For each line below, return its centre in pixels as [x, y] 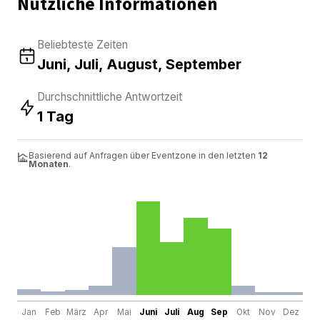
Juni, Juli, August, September [139, 64]
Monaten [49, 164]
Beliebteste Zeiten [82, 44]
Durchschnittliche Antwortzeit [110, 96]
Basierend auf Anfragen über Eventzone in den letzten [143, 155]
